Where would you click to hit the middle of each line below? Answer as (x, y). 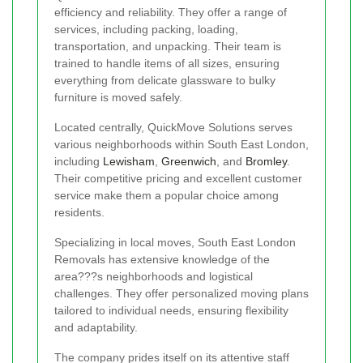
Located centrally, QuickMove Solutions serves (173, 127)
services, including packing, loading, (146, 29)
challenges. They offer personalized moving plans (181, 293)
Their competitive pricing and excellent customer (178, 178)
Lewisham (129, 161)
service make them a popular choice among (167, 195)
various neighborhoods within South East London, (181, 144)
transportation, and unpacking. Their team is (168, 46)
